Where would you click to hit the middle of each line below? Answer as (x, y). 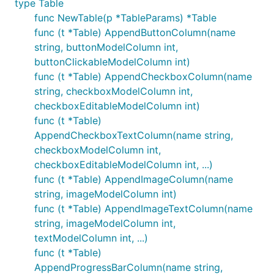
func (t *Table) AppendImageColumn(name (134, 179)
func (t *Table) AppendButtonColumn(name (135, 32)
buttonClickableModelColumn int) (112, 62)
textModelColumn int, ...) (91, 238)
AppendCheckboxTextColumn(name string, (134, 135)
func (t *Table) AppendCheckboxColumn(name (143, 76)
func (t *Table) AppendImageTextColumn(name (143, 209)
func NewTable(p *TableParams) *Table (125, 18)
